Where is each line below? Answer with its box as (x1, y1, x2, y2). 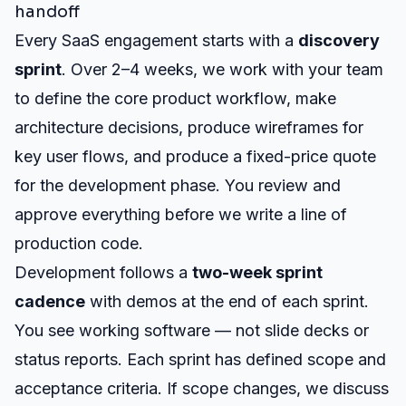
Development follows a (14, 263, 192, 282)
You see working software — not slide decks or (14, 321, 369, 340)
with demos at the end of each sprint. (85, 292, 369, 311)
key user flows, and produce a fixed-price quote (14, 147, 376, 166)
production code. (14, 234, 143, 253)
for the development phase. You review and (14, 176, 341, 195)
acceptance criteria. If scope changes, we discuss (14, 379, 389, 398)
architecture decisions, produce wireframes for (14, 118, 363, 137)
